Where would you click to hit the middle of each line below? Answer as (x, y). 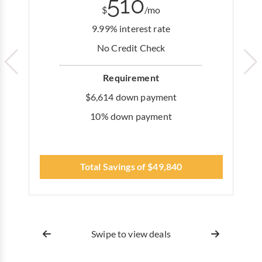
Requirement (131, 78)
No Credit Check (131, 48)
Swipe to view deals (131, 234)
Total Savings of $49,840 (131, 166)
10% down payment (131, 117)
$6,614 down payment (131, 97)
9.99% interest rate (131, 29)
